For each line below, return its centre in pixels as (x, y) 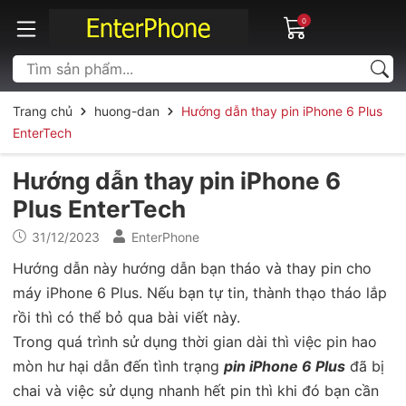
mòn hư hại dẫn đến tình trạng (118, 366)
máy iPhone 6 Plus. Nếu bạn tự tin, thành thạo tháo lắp (200, 292)
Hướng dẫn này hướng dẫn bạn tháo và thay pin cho (192, 268)
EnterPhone (165, 237)
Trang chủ (43, 111)
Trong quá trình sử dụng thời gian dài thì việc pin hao (195, 341)
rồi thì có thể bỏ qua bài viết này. (126, 317)
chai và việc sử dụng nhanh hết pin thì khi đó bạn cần (196, 390)
